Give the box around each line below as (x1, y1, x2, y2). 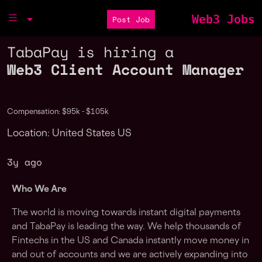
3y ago (7, 155, 42, 169)
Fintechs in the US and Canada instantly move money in (12, 237, 249, 246)
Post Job (112, 13, 150, 25)
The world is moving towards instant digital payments (12, 209, 240, 218)
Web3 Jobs (191, 12, 255, 26)
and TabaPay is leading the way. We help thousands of (12, 223, 241, 232)
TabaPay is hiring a (7, 41, 174, 63)
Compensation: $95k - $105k (7, 109, 109, 116)
